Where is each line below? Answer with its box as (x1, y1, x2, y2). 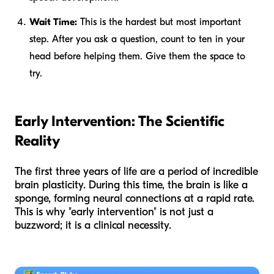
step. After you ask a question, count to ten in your (29, 33, 245, 45)
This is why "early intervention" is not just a (15, 205, 213, 218)
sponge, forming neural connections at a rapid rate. (15, 191, 254, 205)
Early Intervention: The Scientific (15, 112, 224, 130)
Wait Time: (29, 16, 77, 28)
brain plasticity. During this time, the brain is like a (15, 178, 248, 191)
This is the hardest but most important (77, 16, 241, 28)
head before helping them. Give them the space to (29, 50, 245, 62)
